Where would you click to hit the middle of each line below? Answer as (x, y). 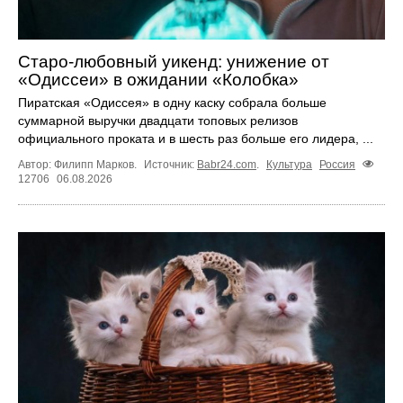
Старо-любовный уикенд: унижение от (174, 61)
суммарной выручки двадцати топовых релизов (158, 120)
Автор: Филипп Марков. (79, 165)
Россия (337, 165)
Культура (289, 165)
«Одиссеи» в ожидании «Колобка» (158, 79)
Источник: (170, 165)
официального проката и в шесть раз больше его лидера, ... (196, 138)
